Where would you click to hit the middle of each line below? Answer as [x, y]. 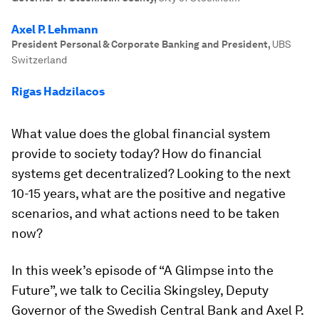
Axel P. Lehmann [55, 30]
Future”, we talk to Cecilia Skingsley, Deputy [140, 290]
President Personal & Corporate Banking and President [140, 44]
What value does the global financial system [141, 134]
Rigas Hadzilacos [58, 91]
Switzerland [39, 60]
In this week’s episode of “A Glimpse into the [142, 270]
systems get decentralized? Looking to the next [151, 173]
